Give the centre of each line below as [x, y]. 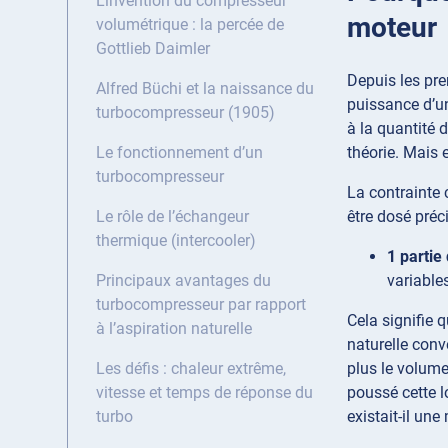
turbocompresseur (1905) [185, 113]
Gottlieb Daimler [153, 49]
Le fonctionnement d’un [179, 153]
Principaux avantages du [183, 281]
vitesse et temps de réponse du [204, 393]
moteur [392, 27]
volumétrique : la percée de [190, 25]
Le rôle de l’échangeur [172, 217]
